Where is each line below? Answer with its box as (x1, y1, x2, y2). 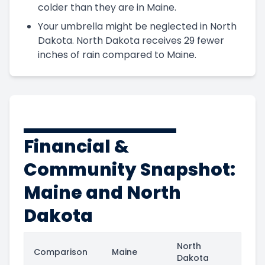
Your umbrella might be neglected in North (38, 19, 237, 33)
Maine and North (24, 180, 181, 205)
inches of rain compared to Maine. (38, 47, 196, 62)
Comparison (34, 245, 88, 258)
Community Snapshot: (24, 157, 235, 182)
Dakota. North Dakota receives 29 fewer (38, 33, 224, 47)
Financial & (24, 134, 129, 159)
